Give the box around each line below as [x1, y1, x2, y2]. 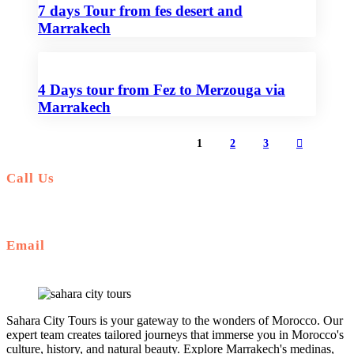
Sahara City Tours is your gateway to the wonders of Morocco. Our [6, 314, 343, 328]
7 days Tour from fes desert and [38, 2, 243, 20]
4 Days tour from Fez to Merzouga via [38, 81, 285, 98]
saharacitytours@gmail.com [6, 258, 167, 274]
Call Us [6, 171, 55, 186]
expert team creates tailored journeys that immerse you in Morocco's [6, 328, 344, 342]
